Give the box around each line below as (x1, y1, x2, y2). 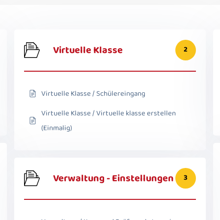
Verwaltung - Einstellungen (53, 170, 174, 186)
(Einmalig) (41, 122, 72, 134)
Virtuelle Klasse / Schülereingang (41, 87, 145, 100)
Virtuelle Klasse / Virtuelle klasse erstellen (41, 107, 176, 119)
